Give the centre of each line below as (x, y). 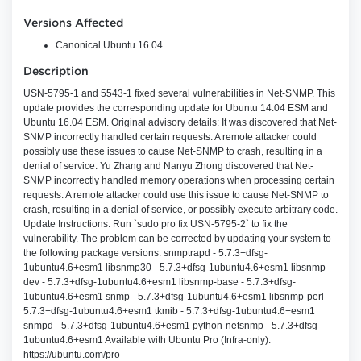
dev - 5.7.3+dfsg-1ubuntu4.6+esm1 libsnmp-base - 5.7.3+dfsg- (160, 282)
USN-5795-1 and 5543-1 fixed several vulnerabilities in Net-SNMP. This (179, 93)
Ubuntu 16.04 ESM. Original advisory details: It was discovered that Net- (180, 122)
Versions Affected (73, 23)
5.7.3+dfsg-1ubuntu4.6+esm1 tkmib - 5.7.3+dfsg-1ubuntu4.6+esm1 (169, 311)
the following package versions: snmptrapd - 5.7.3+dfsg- (145, 253)
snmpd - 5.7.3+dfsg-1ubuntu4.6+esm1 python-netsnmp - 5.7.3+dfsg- (172, 326)
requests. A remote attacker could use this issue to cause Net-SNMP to (176, 195)
